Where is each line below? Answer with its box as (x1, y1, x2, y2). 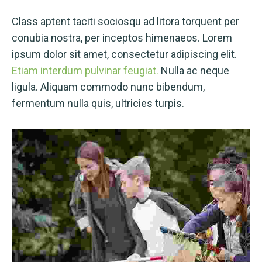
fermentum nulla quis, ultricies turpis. (12, 96, 184, 109)
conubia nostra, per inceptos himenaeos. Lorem (12, 31, 232, 44)
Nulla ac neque (158, 64, 229, 77)
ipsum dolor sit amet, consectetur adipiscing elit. (12, 47, 237, 60)
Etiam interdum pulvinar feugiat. (12, 64, 158, 77)
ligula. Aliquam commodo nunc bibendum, (12, 80, 205, 93)
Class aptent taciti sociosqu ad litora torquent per (12, 15, 239, 27)
